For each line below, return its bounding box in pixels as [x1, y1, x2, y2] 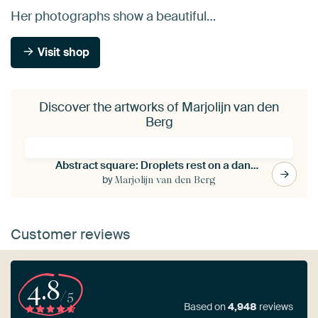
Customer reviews [11, 224, 131, 243]
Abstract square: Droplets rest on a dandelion [250, 158, 258, 172]
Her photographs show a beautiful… [11, 7, 216, 25]
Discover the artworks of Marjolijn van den [39, 98, 279, 116]
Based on [184, 300, 228, 314]
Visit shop [35, 44, 90, 60]
